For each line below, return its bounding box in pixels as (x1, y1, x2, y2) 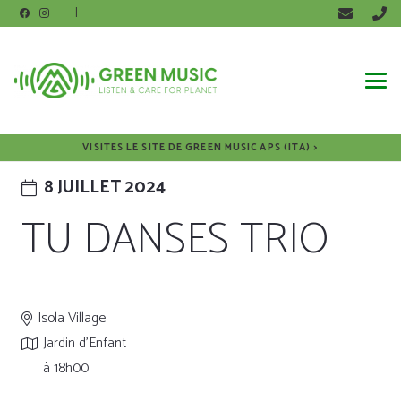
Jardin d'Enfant (43, 330, 127, 355)
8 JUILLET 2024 (43, 174, 166, 201)
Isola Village (38, 305, 107, 330)
